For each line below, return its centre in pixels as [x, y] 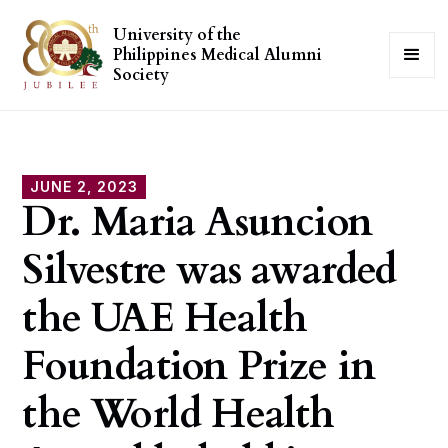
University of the [177, 35]
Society [141, 75]
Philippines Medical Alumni [218, 55]
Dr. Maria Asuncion [197, 222]
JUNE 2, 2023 [84, 186]
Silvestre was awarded [209, 270]
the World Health [178, 414]
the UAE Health [165, 318]
